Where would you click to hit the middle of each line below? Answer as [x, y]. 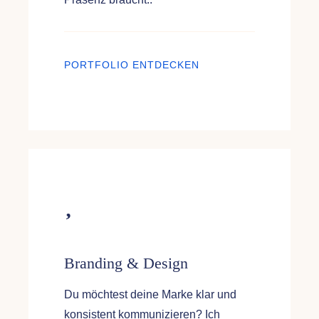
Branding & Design [126, 263]
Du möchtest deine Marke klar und [150, 295]
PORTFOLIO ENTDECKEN [131, 65]
